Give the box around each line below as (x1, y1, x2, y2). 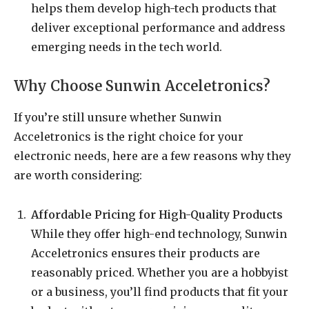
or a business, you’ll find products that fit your (31, 284, 288, 299)
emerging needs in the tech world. (31, 39, 222, 54)
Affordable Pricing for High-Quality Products (31, 207, 283, 221)
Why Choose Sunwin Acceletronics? (14, 77, 270, 96)
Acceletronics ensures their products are (31, 246, 260, 260)
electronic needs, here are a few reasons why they (14, 148, 291, 163)
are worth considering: (14, 168, 142, 182)
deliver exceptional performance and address (31, 20, 286, 34)
